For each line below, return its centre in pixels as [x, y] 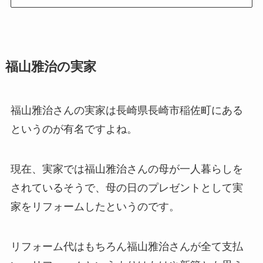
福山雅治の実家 [50, 67]
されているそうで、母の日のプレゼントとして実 [127, 188]
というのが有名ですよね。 [74, 129]
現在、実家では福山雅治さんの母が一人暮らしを [127, 169]
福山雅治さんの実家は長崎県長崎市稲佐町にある [127, 111]
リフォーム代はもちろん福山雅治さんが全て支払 [127, 246]
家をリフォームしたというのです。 [95, 207]
